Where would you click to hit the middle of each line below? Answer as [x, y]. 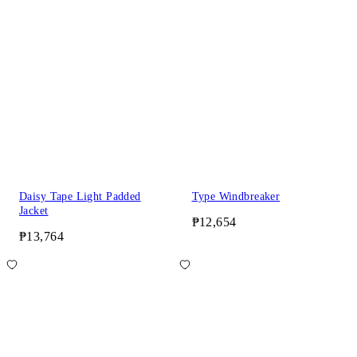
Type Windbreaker [236, 197]
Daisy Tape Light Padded [80, 197]
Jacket [34, 211]
